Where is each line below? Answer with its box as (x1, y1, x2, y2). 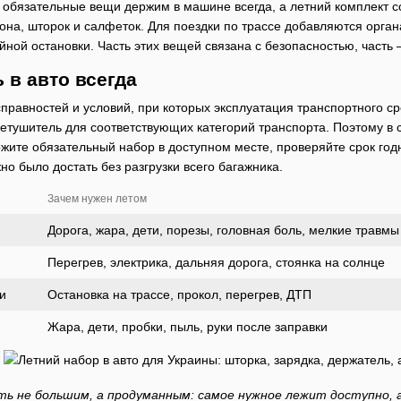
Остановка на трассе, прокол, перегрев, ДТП (47, 286, 311, 302)
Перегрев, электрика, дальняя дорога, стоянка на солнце (47, 254, 385, 269)
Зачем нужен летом (47, 192, 147, 205)
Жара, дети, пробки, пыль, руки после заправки (47, 319, 328, 334)
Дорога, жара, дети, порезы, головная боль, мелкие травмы (47, 222, 399, 237)
